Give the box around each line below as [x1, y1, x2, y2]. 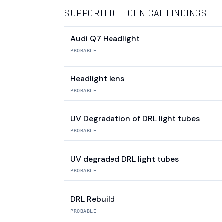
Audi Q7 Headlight [70, 33, 140, 44]
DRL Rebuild [70, 194, 115, 205]
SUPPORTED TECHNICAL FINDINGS [64, 7, 207, 20]
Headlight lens [70, 73, 124, 84]
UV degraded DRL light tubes [70, 154, 179, 165]
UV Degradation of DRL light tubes [70, 113, 200, 124]
